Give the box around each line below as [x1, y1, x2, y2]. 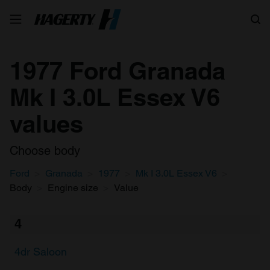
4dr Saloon [14, 245, 67, 258]
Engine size [48, 182, 98, 193]
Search [199, 9, 230, 19]
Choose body [10, 143, 80, 158]
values [10, 110, 83, 138]
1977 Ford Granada [10, 57, 225, 85]
